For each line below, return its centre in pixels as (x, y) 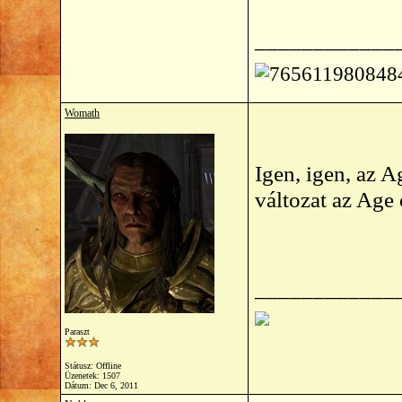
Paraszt (77, 332)
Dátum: (79, 385)
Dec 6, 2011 (116, 385)
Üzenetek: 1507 (92, 376)
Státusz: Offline (93, 366)
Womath (82, 113)
